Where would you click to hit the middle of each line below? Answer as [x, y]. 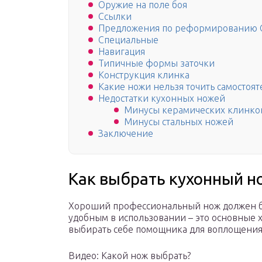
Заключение [126, 134]
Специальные [128, 40]
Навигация [122, 52]
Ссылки [115, 17]
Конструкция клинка [144, 75]
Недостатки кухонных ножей [162, 99]
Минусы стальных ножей [179, 122]
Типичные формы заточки [156, 63]
